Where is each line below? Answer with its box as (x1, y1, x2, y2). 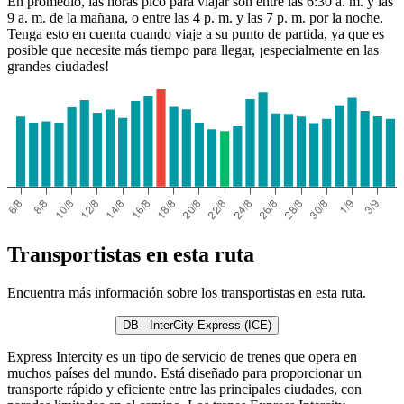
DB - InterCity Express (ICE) (122, 317, 271, 332)
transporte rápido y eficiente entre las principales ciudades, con (7, 381, 362, 397)
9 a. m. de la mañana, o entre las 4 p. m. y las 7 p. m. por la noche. (7, 10, 383, 26)
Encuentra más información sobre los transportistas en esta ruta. (7, 284, 366, 300)
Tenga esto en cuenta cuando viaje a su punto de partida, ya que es (7, 26, 384, 42)
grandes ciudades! (7, 59, 109, 75)
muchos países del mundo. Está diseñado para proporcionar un (7, 364, 362, 381)
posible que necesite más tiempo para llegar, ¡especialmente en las (7, 42, 379, 59)
